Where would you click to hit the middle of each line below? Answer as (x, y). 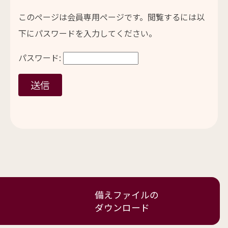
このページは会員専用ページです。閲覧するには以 (111, 17)
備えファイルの (127, 194)
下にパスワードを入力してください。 (88, 33)
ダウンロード (122, 207)
